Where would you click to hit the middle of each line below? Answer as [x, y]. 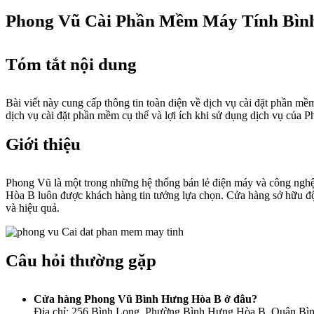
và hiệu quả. [33, 208]
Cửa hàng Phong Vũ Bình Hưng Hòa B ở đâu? [145, 299]
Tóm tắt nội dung [71, 64]
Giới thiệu [43, 144]
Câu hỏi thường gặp [81, 260]
